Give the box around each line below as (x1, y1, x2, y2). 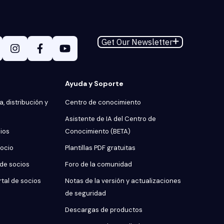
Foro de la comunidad (65, 160, 132, 168)
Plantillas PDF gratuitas (65, 143, 135, 152)
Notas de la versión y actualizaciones (65, 176, 181, 185)
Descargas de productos (65, 205, 142, 214)
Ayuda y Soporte (65, 79, 123, 88)
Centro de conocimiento (65, 98, 141, 106)
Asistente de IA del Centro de (65, 114, 156, 123)
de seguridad (65, 189, 106, 197)
